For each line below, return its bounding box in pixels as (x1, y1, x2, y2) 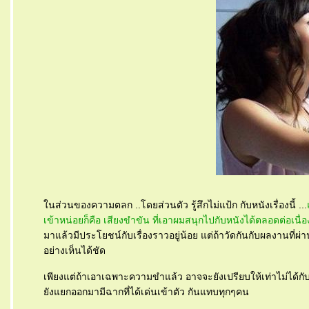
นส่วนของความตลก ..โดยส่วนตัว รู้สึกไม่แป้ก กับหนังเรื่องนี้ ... (43, 199, 307, 210)
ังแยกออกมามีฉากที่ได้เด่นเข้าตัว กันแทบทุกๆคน (43, 286, 249, 297)
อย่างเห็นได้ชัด (43, 245, 106, 256)
